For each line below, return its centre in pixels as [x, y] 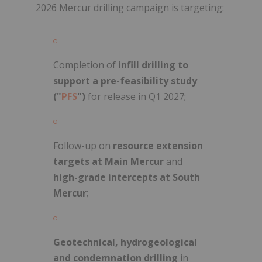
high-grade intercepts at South [127, 177]
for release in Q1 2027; [136, 96]
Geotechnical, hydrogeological [125, 242]
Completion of [86, 65]
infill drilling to [153, 65]
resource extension [158, 145]
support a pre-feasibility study [125, 80]
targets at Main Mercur [108, 161]
